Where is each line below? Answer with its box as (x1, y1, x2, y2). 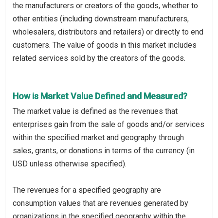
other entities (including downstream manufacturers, (13, 14, 189, 23)
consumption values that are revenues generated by (13, 198, 188, 208)
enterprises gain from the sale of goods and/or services (13, 119, 204, 129)
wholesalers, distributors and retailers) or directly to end (13, 27, 203, 36)
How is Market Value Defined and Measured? (13, 91, 187, 101)
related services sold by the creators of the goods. (13, 53, 185, 63)
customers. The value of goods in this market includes (13, 40, 197, 50)
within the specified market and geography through (13, 132, 184, 142)
